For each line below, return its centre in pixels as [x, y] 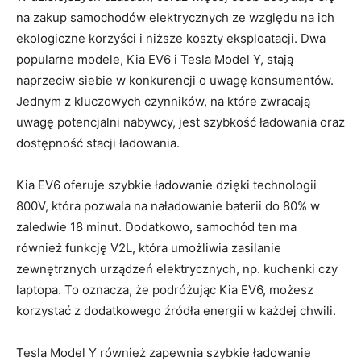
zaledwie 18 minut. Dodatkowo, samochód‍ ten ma [156, 226]
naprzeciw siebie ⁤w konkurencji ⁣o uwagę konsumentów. [175, 80]
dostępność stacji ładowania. [98, 143]
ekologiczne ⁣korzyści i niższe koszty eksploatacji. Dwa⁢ [171, 38]
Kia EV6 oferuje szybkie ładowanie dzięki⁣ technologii [166, 185]
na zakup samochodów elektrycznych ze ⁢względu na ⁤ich [175, 17]
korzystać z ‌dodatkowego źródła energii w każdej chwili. [176, 310]
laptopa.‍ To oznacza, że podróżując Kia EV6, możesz [165, 289]
